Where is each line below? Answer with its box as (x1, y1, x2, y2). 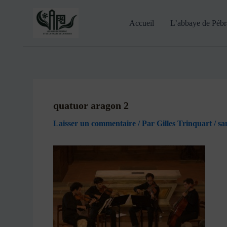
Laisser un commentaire (53, 119, 136, 128)
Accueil (129, 19, 154, 27)
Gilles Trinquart (156, 119, 214, 128)
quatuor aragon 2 (53, 100, 129, 111)
